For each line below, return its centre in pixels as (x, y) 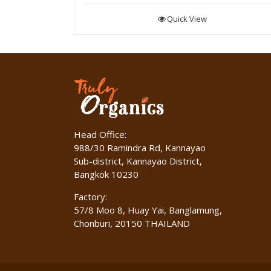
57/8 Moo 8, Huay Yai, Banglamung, (148, 210)
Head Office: (100, 134)
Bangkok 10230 (106, 174)
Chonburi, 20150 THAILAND (132, 223)
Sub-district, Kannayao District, (138, 161)
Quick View (187, 18)
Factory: (90, 196)
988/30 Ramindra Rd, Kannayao (140, 147)
